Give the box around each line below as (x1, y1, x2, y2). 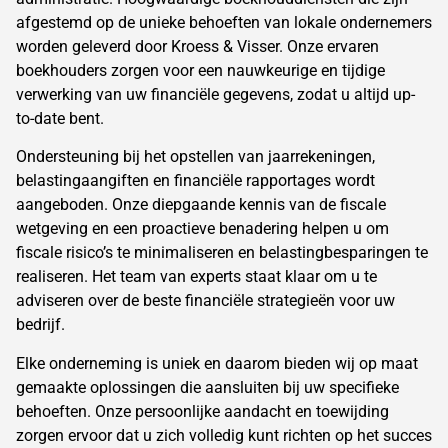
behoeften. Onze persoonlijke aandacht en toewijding (16, 401, 389, 421)
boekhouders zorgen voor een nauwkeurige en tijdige (16, 60, 385, 80)
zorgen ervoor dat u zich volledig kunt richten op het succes (16, 425, 432, 445)
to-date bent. (16, 108, 104, 128)
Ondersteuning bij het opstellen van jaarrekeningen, (16, 147, 375, 167)
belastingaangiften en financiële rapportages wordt (16, 171, 375, 191)
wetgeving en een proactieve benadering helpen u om (16, 219, 389, 239)
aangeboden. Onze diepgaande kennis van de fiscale (16, 195, 386, 215)
